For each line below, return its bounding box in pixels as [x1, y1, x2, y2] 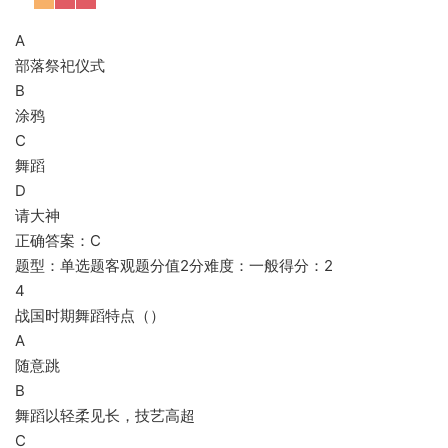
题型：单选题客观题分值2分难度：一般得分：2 [15, 256, 333, 275]
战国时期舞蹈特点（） [15, 306, 165, 325]
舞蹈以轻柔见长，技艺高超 [15, 406, 195, 425]
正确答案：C [15, 231, 101, 250]
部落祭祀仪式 [15, 56, 105, 75]
